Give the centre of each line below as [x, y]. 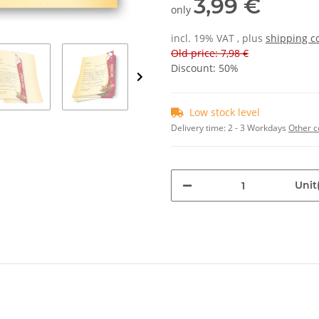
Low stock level [225, 113]
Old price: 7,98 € [210, 53]
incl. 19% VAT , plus [218, 38]
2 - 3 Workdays [258, 128]
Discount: [195, 68]
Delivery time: [199, 128]
